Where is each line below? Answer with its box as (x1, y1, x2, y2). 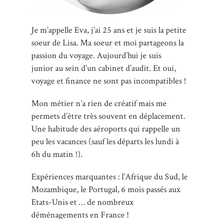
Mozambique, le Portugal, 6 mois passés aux (31, 183, 180, 195)
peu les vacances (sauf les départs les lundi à (31, 135, 179, 147)
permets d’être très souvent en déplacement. (31, 110, 185, 122)
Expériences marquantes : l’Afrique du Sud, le (31, 171, 188, 182)
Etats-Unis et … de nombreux (31, 196, 133, 208)
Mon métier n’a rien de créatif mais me (31, 97, 167, 109)
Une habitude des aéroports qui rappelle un (31, 123, 180, 134)
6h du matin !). (31, 148, 83, 160)
